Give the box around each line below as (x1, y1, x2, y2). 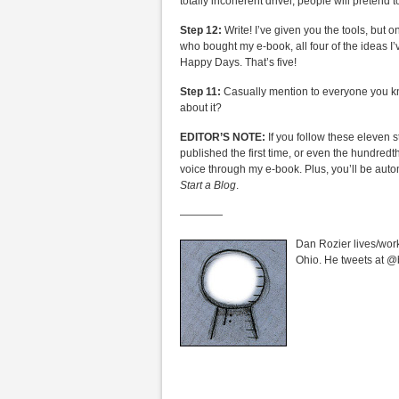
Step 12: (180, 24, 224, 37)
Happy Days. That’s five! (180, 56, 297, 69)
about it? (180, 102, 222, 114)
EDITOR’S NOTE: (180, 131, 265, 143)
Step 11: (180, 85, 221, 98)
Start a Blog (180, 179, 236, 191)
